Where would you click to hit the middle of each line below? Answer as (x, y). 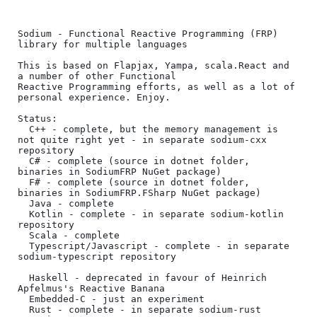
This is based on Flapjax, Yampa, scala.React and (154, 65)
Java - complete (23, 203)
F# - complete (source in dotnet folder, (23, 182)
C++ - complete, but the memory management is (23, 129)
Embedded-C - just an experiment (23, 299)
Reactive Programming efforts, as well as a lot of (156, 87)
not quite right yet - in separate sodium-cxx (142, 140)
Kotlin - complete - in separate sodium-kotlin (23, 214)
